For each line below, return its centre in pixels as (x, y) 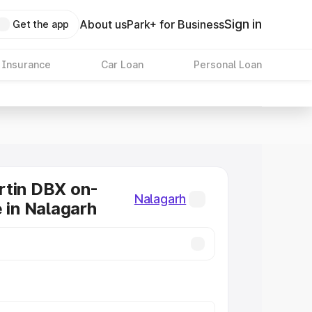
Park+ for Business (176, 24)
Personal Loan (227, 64)
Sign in (243, 24)
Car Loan (122, 64)
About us (103, 24)
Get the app (41, 24)
